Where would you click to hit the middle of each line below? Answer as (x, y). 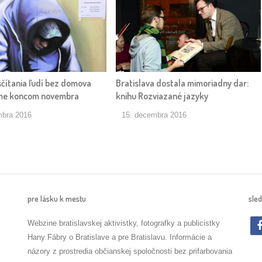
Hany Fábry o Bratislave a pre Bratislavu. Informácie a (119, 237)
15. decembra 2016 (154, 115)
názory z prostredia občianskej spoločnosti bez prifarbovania (130, 251)
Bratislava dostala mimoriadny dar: (182, 83)
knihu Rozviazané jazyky (162, 96)
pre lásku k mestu (56, 198)
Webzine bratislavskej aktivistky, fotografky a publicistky (123, 223)
